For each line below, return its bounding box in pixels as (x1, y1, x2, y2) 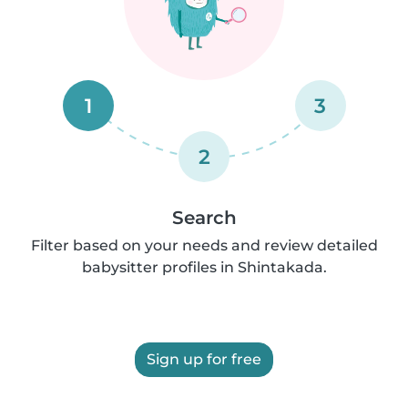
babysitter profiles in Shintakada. (81, 259, 327, 276)
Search (171, 207, 237, 229)
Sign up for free (147, 351, 261, 368)
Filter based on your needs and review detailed (30, 237, 378, 254)
